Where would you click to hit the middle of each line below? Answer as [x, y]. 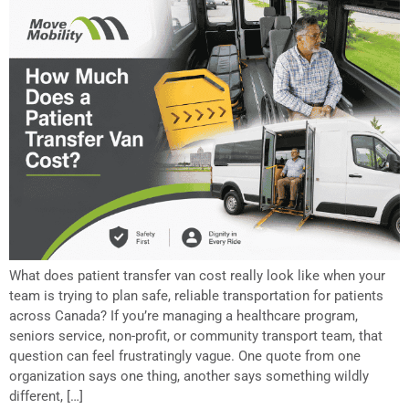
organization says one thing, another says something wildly [189, 376]
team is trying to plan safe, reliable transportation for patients [196, 295]
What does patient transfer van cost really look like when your [197, 275]
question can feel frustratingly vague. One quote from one [185, 356]
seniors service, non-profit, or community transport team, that [196, 336]
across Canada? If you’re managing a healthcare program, [184, 315]
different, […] [46, 396]
